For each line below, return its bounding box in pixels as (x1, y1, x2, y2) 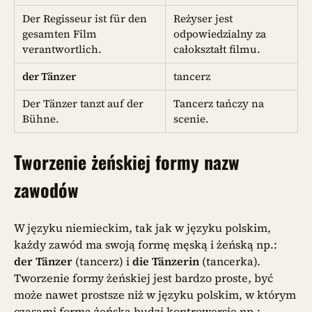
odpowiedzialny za (173, 26, 267, 41)
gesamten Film (22, 26, 97, 41)
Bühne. (22, 111, 60, 126)
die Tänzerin (130, 253, 199, 269)
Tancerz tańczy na (173, 95, 265, 111)
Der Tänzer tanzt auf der (22, 95, 144, 111)
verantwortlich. (22, 41, 105, 56)
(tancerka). (199, 253, 260, 269)
